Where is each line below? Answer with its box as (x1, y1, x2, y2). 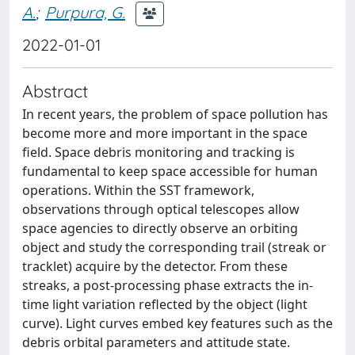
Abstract (22, 80, 88, 101)
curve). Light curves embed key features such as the (22, 315, 333, 332)
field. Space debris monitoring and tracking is (22, 143, 295, 161)
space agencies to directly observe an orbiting (22, 219, 298, 237)
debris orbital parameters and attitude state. (22, 334, 290, 351)
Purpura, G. (45, 2, 125, 22)
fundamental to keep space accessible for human (22, 162, 318, 180)
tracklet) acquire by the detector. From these (22, 258, 288, 275)
